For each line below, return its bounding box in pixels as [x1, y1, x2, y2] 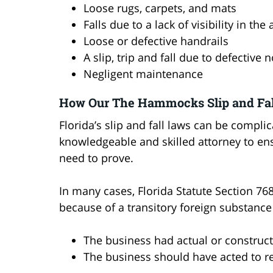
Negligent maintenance [83, 66, 203, 81]
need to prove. [59, 150, 133, 165]
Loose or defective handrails [83, 33, 229, 48]
